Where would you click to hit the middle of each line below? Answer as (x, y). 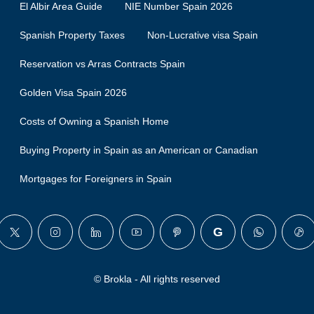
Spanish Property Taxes (72, 35)
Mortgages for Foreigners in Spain (96, 179)
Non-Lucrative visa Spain (203, 35)
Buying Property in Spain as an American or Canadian (139, 150)
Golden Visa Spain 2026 (73, 93)
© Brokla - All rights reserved (157, 279)
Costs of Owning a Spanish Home (94, 122)
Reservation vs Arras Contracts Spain (102, 64)
